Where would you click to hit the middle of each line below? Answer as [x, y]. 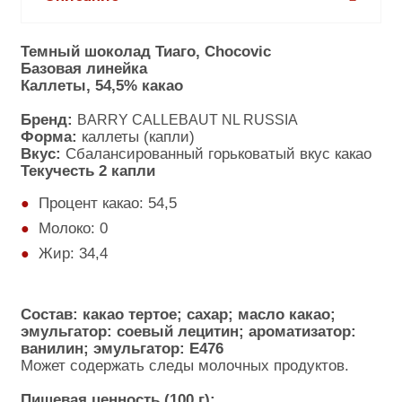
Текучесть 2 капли [88, 170]
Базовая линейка [84, 68]
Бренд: [49, 119]
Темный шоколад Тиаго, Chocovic [146, 51]
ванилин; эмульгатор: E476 [122, 348]
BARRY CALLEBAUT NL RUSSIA [188, 120]
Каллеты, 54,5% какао [102, 85]
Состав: [49, 314]
